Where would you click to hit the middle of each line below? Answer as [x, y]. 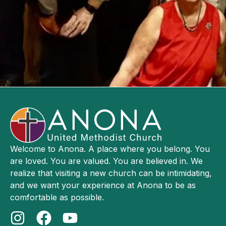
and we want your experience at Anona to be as [103, 185]
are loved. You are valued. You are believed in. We [106, 161]
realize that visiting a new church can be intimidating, [111, 173]
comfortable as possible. [57, 197]
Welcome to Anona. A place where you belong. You [110, 149]
